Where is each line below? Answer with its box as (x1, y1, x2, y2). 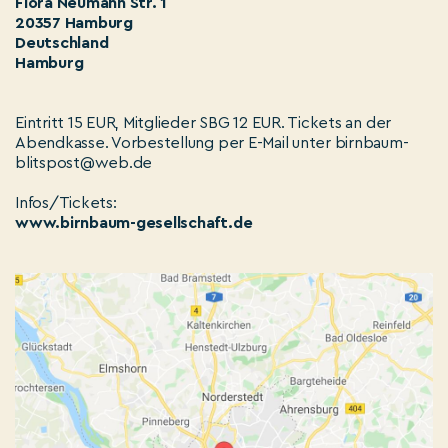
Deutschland (15, 34, 109, 51)
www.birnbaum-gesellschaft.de (15, 214, 253, 231)
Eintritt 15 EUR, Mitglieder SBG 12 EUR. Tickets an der (15, 114, 392, 131)
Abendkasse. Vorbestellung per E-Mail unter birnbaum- (15, 134, 409, 151)
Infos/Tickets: (15, 194, 117, 211)
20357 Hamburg (15, 14, 133, 31)
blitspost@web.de (15, 154, 153, 171)
